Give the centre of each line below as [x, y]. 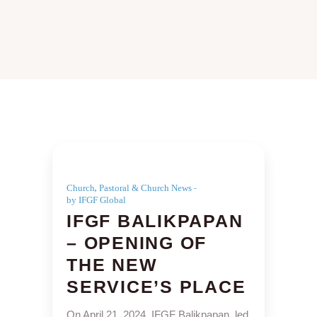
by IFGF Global [96, 200]
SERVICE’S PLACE [156, 287]
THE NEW [112, 265]
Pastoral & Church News [145, 188]
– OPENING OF [137, 243]
